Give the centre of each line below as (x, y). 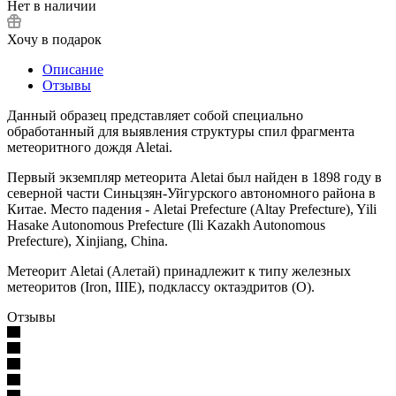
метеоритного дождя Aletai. (90, 147)
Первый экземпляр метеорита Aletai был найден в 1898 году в (194, 177)
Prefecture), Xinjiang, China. (88, 240)
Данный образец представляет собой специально (155, 115)
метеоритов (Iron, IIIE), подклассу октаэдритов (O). (161, 286)
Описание (73, 69)
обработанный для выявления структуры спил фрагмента (181, 131)
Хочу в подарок (54, 39)
